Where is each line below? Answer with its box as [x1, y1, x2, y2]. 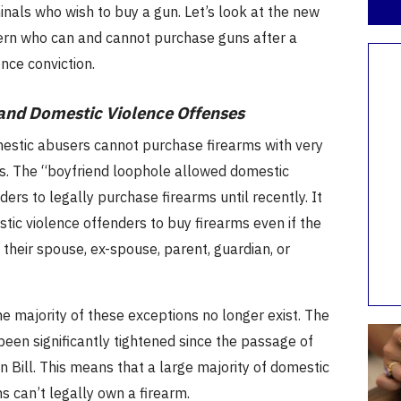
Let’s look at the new [183, 2, 320, 21]
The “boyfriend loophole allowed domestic [12, 161, 289, 180]
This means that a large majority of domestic [38, 357, 329, 376]
